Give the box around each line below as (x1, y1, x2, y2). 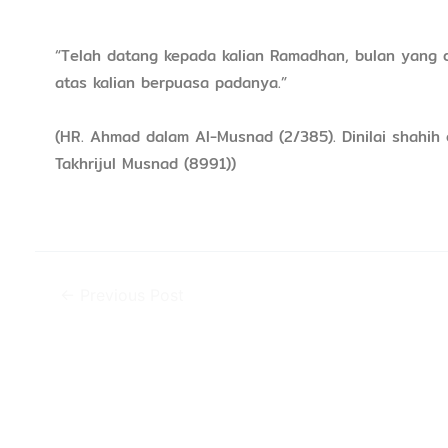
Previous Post (75, 286, 185, 305)
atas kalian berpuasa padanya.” (54, 71, 287, 94)
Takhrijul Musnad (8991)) (54, 152, 236, 175)
